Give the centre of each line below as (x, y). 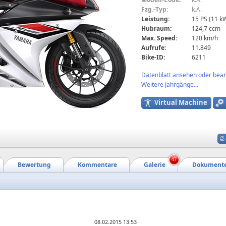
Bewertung (34, 165)
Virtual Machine (181, 102)
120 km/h (205, 38)
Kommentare (97, 165)
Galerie (155, 165)
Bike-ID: (153, 57)
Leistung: (155, 19)
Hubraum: (156, 28)
